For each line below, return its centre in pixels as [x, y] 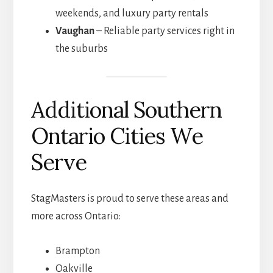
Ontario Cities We [117, 136]
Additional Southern [126, 109]
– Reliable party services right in [164, 31]
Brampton [77, 251]
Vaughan [75, 31]
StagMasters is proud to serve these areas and [129, 198]
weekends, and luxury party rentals [132, 13]
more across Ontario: [76, 216]
